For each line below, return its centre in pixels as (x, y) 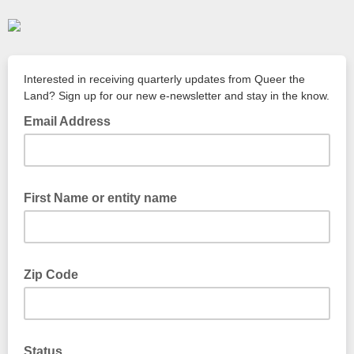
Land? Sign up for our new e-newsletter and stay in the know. (177, 96)
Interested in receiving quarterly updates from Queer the (164, 79)
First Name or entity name (102, 198)
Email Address (69, 121)
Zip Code (53, 275)
